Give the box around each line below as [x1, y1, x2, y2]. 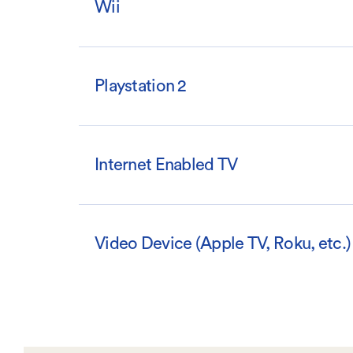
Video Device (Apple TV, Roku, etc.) [95, 235, 351, 253]
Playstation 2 [95, 77, 187, 95]
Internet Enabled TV [95, 156, 238, 174]
